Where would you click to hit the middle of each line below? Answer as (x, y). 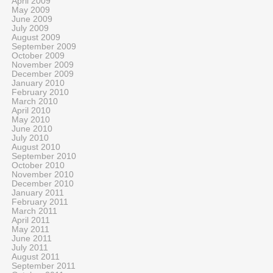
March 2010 (35, 101)
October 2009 (38, 56)
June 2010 (32, 129)
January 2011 (38, 193)
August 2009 (36, 37)
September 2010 (44, 156)
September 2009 (44, 47)
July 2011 (30, 248)
